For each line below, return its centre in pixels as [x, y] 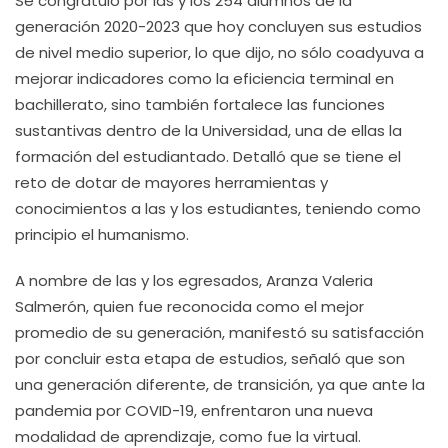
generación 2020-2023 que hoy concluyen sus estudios [218, 26]
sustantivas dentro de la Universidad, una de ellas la [208, 130]
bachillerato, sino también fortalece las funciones [200, 104]
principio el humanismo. [102, 234]
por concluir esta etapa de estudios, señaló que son [210, 358]
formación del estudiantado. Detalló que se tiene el [208, 156]
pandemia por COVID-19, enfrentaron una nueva [194, 410]
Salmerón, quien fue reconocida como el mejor [189, 306]
